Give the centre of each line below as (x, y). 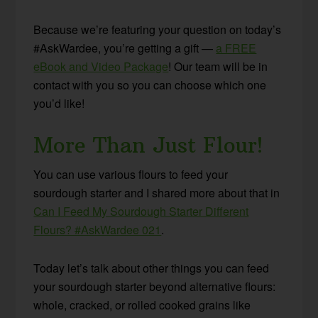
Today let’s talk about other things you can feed (152, 268)
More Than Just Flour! (148, 145)
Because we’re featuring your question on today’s (158, 29)
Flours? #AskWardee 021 (98, 229)
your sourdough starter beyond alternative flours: (155, 286)
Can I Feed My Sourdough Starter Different (141, 211)
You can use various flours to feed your (131, 174)
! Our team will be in (218, 66)
